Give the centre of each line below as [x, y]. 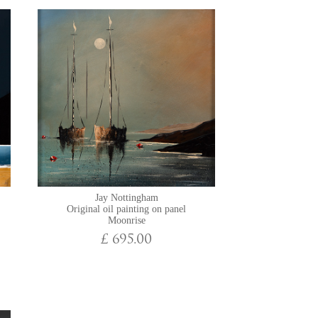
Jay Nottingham [126, 198]
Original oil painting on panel [126, 209]
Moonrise [126, 220]
